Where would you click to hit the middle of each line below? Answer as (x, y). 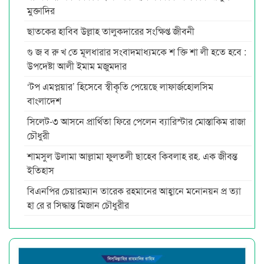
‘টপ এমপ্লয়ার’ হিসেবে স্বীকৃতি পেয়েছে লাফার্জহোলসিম (120, 87)
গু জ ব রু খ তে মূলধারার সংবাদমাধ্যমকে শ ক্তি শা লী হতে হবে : (137, 52)
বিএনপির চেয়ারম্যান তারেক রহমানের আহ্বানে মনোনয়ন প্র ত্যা (134, 191)
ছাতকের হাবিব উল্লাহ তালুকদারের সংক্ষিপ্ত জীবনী (111, 31)
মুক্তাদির (41, 11)
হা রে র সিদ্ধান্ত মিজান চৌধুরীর (78, 205)
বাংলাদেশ (44, 101)
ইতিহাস (41, 170)
